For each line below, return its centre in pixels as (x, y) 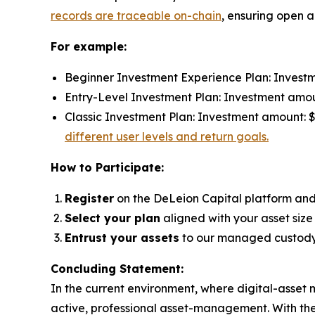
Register (89, 198)
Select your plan (112, 218)
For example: (89, 46)
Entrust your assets (122, 237)
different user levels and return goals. (167, 136)
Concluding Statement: (117, 268)
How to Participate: (107, 167)
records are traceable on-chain (136, 15)
